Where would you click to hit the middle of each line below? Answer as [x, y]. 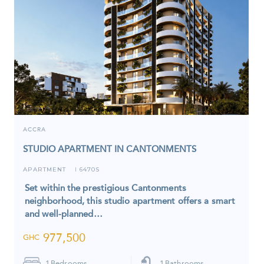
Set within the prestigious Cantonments [105, 188]
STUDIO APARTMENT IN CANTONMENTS [110, 149]
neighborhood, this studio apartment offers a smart [130, 201]
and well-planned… [64, 214]
